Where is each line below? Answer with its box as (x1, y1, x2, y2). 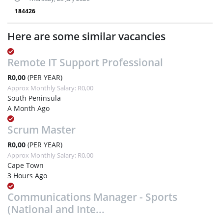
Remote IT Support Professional (7, 55, 163, 69)
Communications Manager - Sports (7, 190, 177, 204)
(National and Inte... (7, 202, 105, 216)
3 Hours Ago (7, 170, 47, 180)
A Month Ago (7, 103, 50, 113)
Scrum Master (7, 122, 76, 137)
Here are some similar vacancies (7, 29, 165, 43)
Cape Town (7, 160, 44, 170)
